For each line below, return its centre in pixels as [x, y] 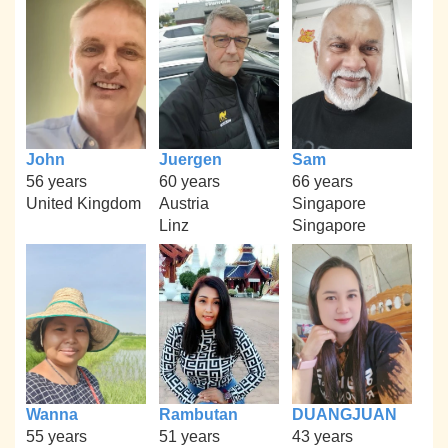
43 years [322, 436]
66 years [322, 182]
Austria [183, 204]
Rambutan [198, 414]
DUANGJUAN [344, 414]
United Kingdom [84, 204]
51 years [189, 436]
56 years [57, 182]
